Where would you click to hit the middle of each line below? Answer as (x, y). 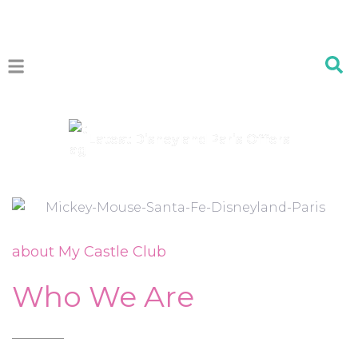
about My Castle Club (89, 251)
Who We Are (103, 296)
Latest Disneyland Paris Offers (189, 139)
